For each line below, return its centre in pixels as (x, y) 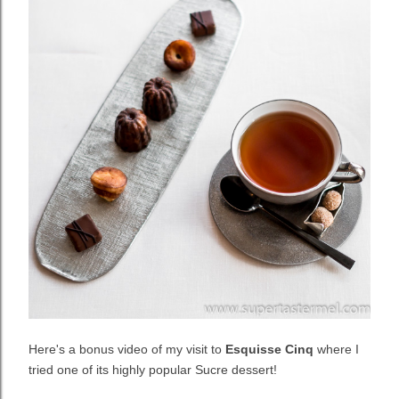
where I (336, 350)
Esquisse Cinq (269, 350)
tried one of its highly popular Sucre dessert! (153, 370)
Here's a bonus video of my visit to (127, 350)
